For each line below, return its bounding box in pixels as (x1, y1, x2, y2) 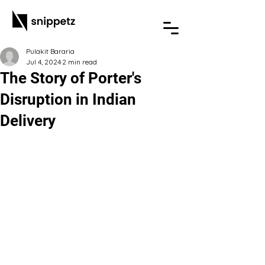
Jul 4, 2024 (26, 57, 61, 66)
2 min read (62, 57, 97, 66)
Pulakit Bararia (26, 47, 75, 56)
